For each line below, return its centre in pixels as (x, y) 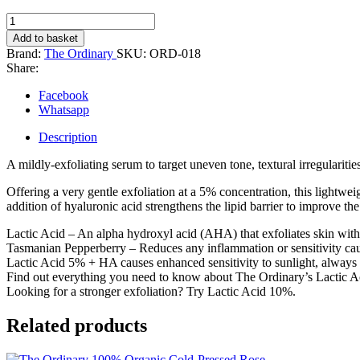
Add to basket (45, 39)
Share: (22, 68)
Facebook (63, 96)
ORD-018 (175, 54)
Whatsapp (64, 110)
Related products (77, 326)
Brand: (25, 54)
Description (68, 137)
